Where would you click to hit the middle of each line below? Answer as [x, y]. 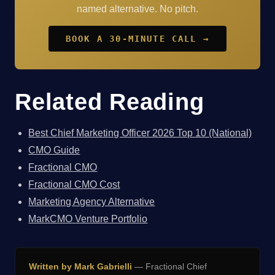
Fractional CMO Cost [74, 184]
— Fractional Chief [170, 267]
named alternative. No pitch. [137, 9]
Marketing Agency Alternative [92, 201]
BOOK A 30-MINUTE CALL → [137, 39]
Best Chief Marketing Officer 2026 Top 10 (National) [140, 133]
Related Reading [110, 101]
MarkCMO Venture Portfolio [88, 219]
